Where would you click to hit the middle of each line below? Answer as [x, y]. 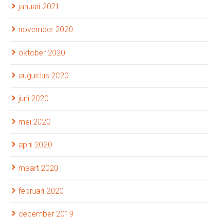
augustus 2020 [44, 76]
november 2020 [46, 30]
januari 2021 [39, 6]
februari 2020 [41, 191]
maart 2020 [38, 168]
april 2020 [35, 145]
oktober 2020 [42, 53]
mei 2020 [35, 122]
